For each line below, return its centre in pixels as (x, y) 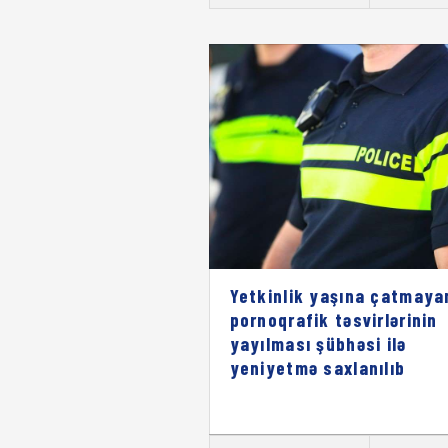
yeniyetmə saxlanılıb (317, 367)
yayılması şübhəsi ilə (318, 343)
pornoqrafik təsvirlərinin (333, 319)
